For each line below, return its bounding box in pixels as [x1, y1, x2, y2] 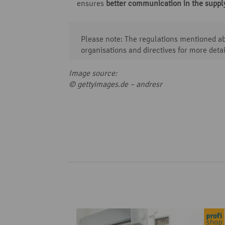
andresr [136, 79, 162, 89]
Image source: [69, 68, 117, 78]
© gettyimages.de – [69, 79, 134, 89]
